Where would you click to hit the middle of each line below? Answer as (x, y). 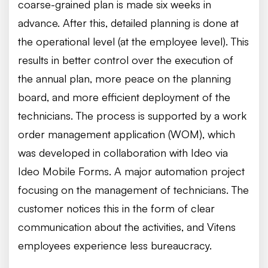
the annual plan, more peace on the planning (124, 78)
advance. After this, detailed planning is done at (128, 23)
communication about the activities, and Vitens (127, 227)
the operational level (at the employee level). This (133, 41)
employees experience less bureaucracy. (115, 245)
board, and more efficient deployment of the (124, 97)
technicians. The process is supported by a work (132, 115)
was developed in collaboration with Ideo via (123, 153)
